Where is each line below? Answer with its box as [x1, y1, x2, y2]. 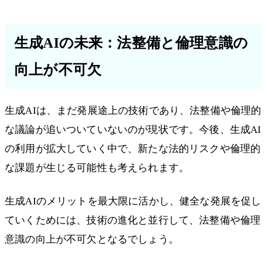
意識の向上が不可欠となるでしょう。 [5, 234, 179, 246]
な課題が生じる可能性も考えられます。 [5, 162, 190, 174]
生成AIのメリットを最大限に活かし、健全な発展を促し [5, 195, 262, 207]
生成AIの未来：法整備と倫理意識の [14, 35, 248, 51]
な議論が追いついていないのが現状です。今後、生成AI [5, 124, 262, 136]
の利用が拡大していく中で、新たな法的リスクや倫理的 [5, 143, 261, 155]
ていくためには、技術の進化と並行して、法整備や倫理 [5, 215, 261, 226]
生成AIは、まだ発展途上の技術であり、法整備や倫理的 [5, 105, 262, 117]
